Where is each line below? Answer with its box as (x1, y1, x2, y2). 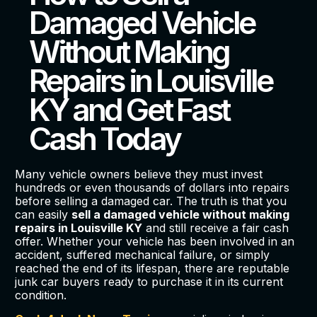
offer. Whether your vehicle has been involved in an (14, 234, 294, 249)
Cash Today (28, 120, 180, 158)
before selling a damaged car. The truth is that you (14, 194, 287, 209)
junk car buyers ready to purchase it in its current (14, 275, 283, 289)
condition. (14, 288, 67, 303)
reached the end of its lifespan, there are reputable (14, 261, 289, 276)
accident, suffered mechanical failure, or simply (14, 248, 270, 263)
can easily (14, 207, 71, 222)
